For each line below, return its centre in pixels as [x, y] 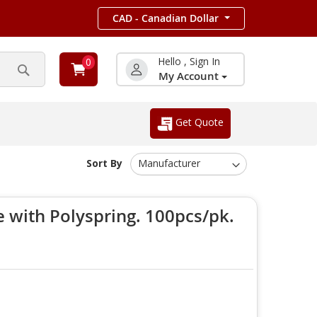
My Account [190, 76]
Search [36, 90]
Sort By [104, 163]
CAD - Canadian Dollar [166, 18]
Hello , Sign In [189, 62]
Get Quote [198, 122]
